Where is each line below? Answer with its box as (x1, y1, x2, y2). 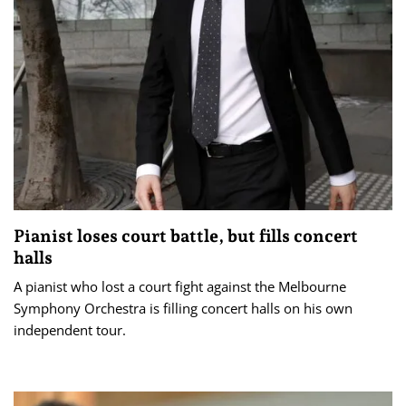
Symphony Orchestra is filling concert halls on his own (14, 299, 353, 318)
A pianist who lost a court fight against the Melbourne (14, 277, 346, 296)
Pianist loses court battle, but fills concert (14, 226, 358, 246)
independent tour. (14, 321, 126, 340)
